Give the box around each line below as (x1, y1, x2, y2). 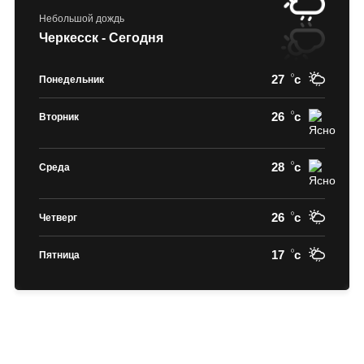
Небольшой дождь (38, 13, 124, 24)
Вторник (38, 111, 79, 123)
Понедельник (38, 74, 104, 85)
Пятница (38, 249, 80, 261)
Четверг (38, 212, 77, 223)
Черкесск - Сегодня (38, 31, 163, 45)
